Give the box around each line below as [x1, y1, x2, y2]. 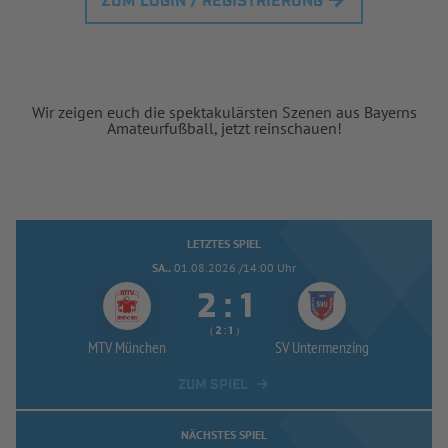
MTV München [87, 336, 166, 357]
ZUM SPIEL [178, 375, 248, 394]
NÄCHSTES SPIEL [181, 426, 267, 442]
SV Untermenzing [274, 336, 369, 357]
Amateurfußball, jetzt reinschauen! [106, 117, 342, 138]
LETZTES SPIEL [187, 235, 261, 251]
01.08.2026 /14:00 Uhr [174, 259, 296, 275]
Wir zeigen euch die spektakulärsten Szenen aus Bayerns [31, 101, 417, 122]
